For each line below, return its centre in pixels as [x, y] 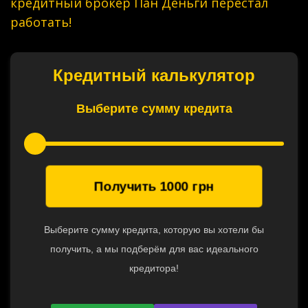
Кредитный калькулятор [154, 75]
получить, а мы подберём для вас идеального [154, 249]
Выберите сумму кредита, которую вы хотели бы [154, 229]
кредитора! [154, 268]
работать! [41, 22]
